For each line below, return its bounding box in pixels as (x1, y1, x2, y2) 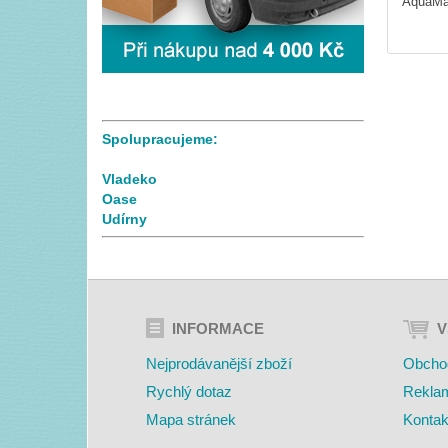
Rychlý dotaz (146, 383, 233, 401)
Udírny (102, 211, 147, 228)
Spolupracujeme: (102, 131, 218, 148)
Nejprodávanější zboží (146, 355, 293, 373)
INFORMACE (172, 320, 265, 338)
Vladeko (102, 171, 157, 188)
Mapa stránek (146, 411, 237, 429)
